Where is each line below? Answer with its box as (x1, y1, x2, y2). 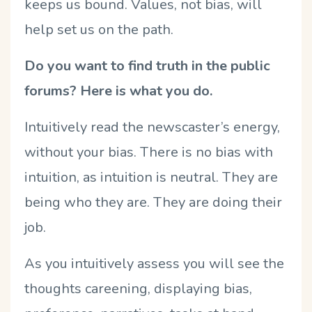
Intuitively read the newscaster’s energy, (24, 117, 280, 136)
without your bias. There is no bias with (24, 142, 273, 162)
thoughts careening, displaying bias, (24, 279, 252, 298)
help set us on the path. (24, 19, 177, 39)
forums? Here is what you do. (24, 81, 212, 100)
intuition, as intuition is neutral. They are (24, 167, 278, 187)
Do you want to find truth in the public (24, 56, 270, 75)
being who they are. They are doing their (24, 192, 282, 212)
